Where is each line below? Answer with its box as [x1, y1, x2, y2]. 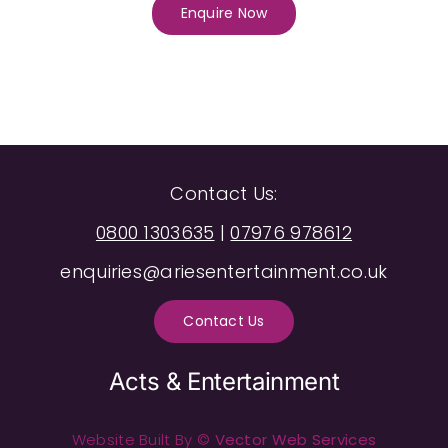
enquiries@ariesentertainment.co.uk [60, 258, 388, 284]
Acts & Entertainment [108, 366, 340, 396]
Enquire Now [180, 2, 268, 23]
